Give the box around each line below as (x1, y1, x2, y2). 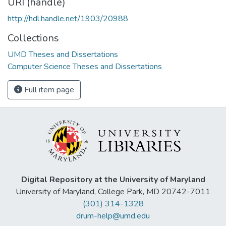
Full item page (22, 84, 74, 95)
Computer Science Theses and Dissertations (8, 61, 162, 72)
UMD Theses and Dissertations (8, 48, 118, 60)
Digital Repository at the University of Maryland (21, 174, 205, 186)
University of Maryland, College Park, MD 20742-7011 (16, 186, 210, 198)
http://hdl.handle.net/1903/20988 (8, 13, 128, 24)
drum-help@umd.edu (76, 210, 150, 222)
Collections (8, 31, 59, 45)
